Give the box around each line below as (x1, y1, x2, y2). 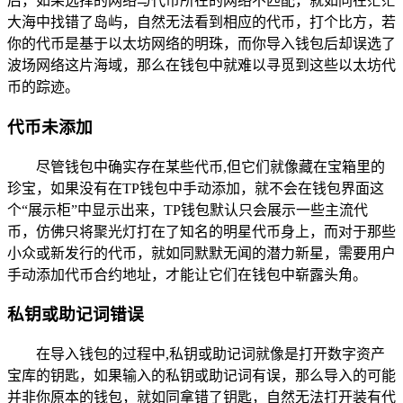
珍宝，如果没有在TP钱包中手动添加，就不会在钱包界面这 (7, 180, 384, 196)
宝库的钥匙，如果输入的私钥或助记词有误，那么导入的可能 (7, 368, 396, 384)
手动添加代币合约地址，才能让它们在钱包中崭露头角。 (7, 266, 367, 282)
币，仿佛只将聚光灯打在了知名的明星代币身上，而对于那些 (7, 223, 396, 239)
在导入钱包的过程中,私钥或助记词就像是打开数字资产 (36, 346, 385, 363)
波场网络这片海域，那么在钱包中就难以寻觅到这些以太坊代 (7, 58, 396, 74)
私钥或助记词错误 (7, 305, 144, 325)
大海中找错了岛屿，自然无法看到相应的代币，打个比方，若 (7, 14, 396, 31)
